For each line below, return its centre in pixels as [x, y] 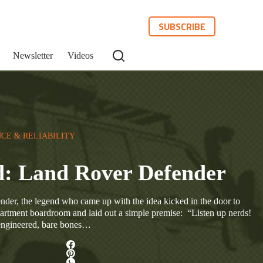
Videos [80, 55]
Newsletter [33, 55]
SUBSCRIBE [182, 26]
